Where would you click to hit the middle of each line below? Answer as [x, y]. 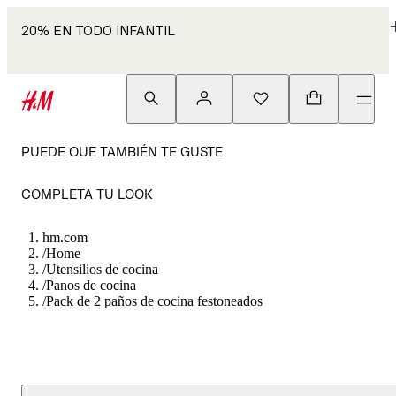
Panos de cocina [91, 285]
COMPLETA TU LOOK [87, 194]
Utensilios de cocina [102, 269]
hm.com [65, 237]
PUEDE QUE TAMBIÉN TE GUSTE [122, 152]
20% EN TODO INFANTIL [98, 30]
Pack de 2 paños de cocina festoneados [154, 301]
